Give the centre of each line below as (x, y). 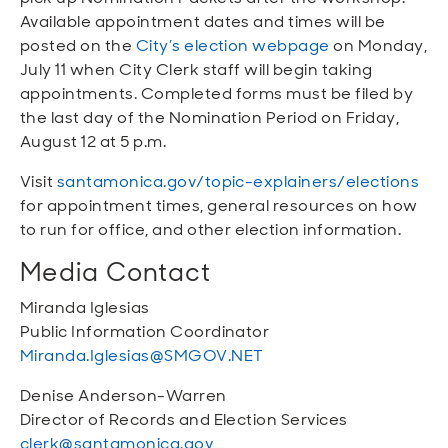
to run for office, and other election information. (211, 229)
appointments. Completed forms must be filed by (217, 93)
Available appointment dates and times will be (203, 21)
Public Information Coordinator (145, 331)
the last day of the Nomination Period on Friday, (210, 117)
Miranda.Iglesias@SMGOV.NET (142, 355)
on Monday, (378, 45)
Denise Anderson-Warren (123, 395)
